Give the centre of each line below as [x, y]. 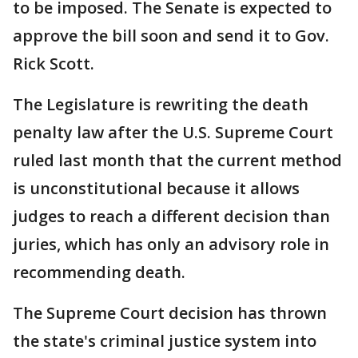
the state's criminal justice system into [165, 341]
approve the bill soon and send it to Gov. [171, 36]
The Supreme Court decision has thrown [170, 313]
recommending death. [99, 272]
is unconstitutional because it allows [156, 189]
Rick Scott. [54, 64]
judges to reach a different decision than [171, 217]
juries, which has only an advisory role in [171, 245]
